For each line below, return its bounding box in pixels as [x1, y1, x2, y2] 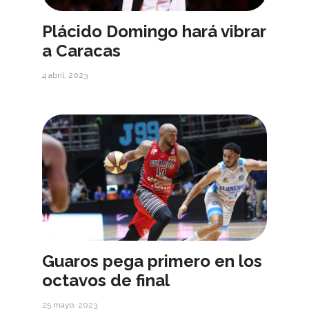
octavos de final [42, 270, 170, 291]
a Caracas [42, 41, 121, 61]
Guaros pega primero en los [42, 251, 263, 272]
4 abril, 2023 [42, 70, 88, 81]
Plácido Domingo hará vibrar [42, 21, 266, 42]
